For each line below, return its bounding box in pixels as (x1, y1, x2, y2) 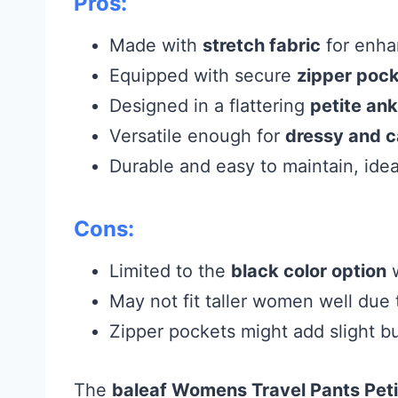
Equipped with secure (109, 64, 297, 86)
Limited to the (109, 259, 231, 282)
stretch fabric (203, 34, 321, 56)
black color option (231, 259, 386, 282)
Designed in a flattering (109, 94, 310, 116)
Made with (109, 34, 203, 56)
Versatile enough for (109, 124, 285, 147)
